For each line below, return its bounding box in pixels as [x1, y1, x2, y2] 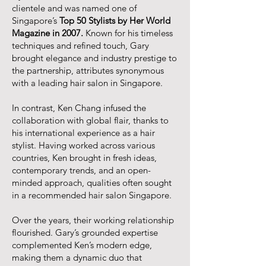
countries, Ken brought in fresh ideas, [12, 152, 157, 163]
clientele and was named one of [12, 2, 137, 14]
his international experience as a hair [12, 127, 155, 138]
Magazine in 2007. [12, 27, 83, 39]
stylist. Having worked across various [12, 140, 155, 151]
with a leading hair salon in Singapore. [12, 77, 163, 88]
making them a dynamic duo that [12, 252, 142, 263]
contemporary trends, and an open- [12, 164, 151, 176]
